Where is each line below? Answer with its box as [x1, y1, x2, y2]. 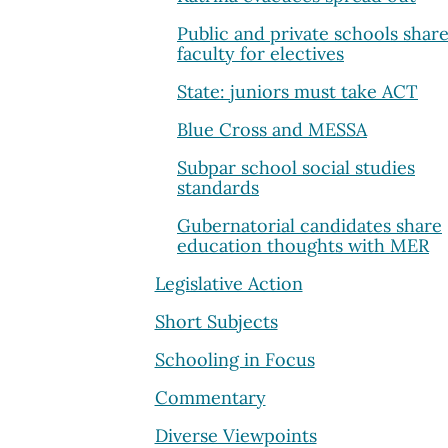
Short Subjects [154, 309, 278, 333]
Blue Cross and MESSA [177, 117, 367, 141]
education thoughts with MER [177, 233, 429, 257]
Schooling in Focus [154, 347, 315, 371]
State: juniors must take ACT [177, 79, 418, 103]
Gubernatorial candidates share [177, 213, 442, 237]
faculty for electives [177, 41, 344, 65]
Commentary [154, 385, 266, 409]
